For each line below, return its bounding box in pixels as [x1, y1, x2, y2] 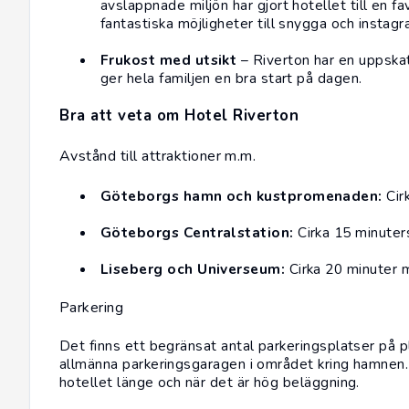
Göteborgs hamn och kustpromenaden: [100, 186, 383, 206]
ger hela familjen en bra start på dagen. [100, 68, 362, 89]
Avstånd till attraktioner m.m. [59, 146, 257, 167]
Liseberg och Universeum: [100, 259, 286, 279]
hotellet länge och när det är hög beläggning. [59, 372, 360, 393]
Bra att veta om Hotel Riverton [59, 105, 299, 127]
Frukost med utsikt [100, 50, 237, 70]
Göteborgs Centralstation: [100, 223, 294, 243]
